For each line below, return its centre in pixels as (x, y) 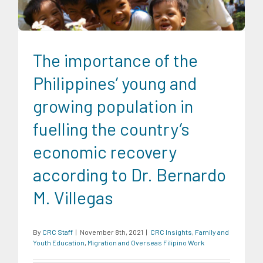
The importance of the (115, 60)
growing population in (113, 105)
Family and (212, 232)
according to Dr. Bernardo (129, 174)
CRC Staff (58, 232)
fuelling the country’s (111, 128)
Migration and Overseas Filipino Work (146, 242)
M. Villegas (73, 197)
